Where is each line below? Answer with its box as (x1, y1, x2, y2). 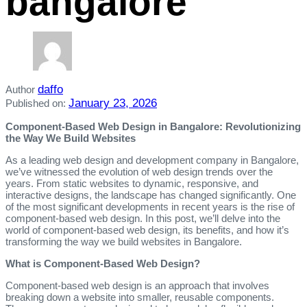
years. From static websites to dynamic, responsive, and (5, 177, 258, 189)
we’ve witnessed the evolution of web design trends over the (5, 165, 273, 177)
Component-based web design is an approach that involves (5, 279, 269, 291)
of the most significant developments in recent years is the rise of (5, 200, 295, 212)
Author (5, 83, 35, 95)
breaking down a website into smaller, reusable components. (5, 291, 274, 303)
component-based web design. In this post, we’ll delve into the (5, 212, 280, 224)
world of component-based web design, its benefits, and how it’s (5, 223, 289, 236)
